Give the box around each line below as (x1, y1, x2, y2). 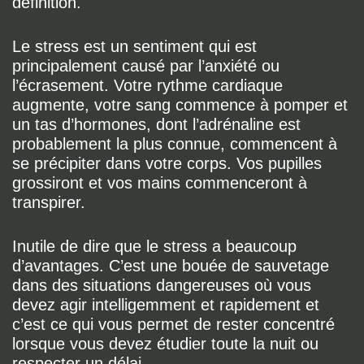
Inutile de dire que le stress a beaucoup (12, 237, 297, 255)
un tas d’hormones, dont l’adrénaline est (12, 115, 301, 133)
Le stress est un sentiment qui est (12, 37, 257, 55)
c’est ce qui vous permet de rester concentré (12, 315, 335, 333)
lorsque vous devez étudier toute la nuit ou (12, 335, 318, 353)
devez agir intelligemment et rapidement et (12, 296, 319, 314)
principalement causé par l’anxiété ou (12, 57, 279, 75)
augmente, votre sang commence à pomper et (12, 96, 348, 114)
